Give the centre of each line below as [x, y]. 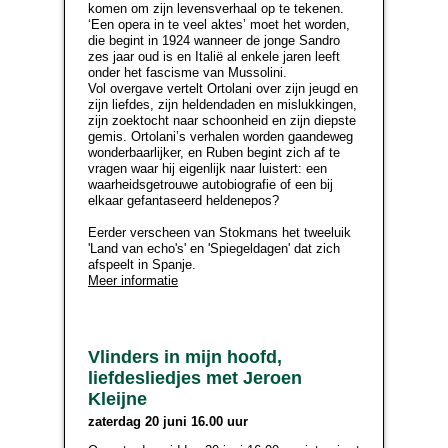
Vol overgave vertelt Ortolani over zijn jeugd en [223, 88]
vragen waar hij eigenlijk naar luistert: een [207, 168]
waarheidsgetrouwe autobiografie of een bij [210, 184]
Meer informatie [133, 280]
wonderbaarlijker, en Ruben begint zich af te [214, 152]
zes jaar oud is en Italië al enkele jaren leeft [214, 56]
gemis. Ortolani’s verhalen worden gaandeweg [220, 136]
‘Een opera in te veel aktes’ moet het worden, [219, 24]
